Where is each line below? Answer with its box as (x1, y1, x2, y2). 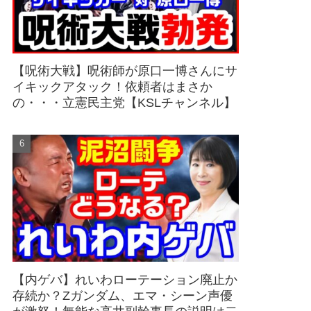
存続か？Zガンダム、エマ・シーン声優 (12, 288, 233, 303)
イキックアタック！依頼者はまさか (12, 80, 212, 94)
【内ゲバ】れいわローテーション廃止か (12, 272, 237, 287)
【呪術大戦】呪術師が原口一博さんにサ (12, 64, 237, 78)
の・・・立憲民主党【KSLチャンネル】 (12, 96, 236, 110)
